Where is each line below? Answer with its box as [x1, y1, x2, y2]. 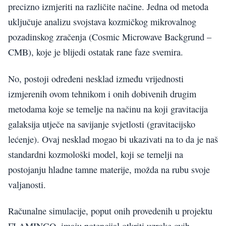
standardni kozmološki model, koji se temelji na [8, 148, 183, 160]
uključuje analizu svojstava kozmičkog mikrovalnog [8, 16, 196, 28]
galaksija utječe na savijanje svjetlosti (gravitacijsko [8, 118, 195, 130]
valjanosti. [8, 178, 46, 191]
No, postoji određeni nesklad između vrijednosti [8, 72, 184, 85]
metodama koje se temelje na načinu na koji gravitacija [8, 102, 208, 115]
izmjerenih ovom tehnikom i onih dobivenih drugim [8, 87, 196, 100]
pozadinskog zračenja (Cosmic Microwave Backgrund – [8, 31, 211, 43]
